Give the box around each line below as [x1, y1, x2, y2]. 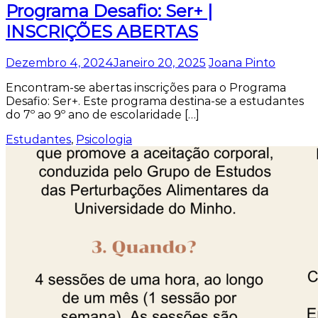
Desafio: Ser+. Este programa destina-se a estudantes [6, 94, 304, 108]
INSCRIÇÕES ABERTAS [6, 21, 198, 42]
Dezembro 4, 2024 [6, 55, 114, 70]
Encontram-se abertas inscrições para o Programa [6, 80, 286, 94]
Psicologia [76, 132, 132, 146]
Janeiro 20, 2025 [114, 55, 206, 70]
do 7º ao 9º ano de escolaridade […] [6, 107, 199, 121]
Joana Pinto [209, 55, 275, 70]
